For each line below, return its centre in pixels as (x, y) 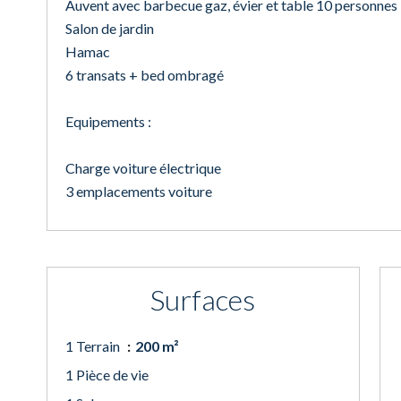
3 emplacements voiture (139, 191)
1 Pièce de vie (107, 375)
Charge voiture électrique (143, 168)
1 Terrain (94, 346)
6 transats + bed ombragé (145, 75)
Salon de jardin (110, 28)
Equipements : (108, 121)
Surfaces (203, 299)
